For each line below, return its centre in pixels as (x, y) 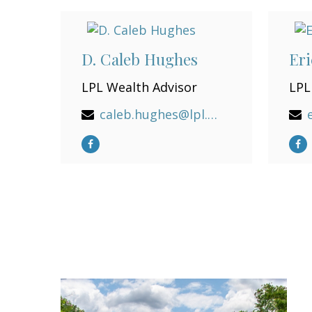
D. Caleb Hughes (140, 59)
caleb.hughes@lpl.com (212, 114)
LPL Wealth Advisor (139, 87)
